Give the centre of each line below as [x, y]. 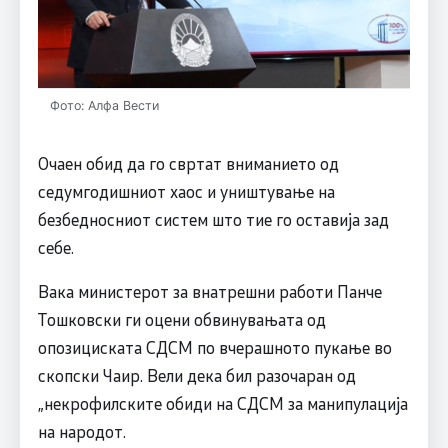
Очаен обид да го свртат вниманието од [188, 163]
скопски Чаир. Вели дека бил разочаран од [196, 375]
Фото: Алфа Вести [104, 106]
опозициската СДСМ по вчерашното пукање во [214, 347]
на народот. [81, 431]
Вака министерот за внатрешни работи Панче [209, 291]
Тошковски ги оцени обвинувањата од [181, 319]
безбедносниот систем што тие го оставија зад [213, 219]
